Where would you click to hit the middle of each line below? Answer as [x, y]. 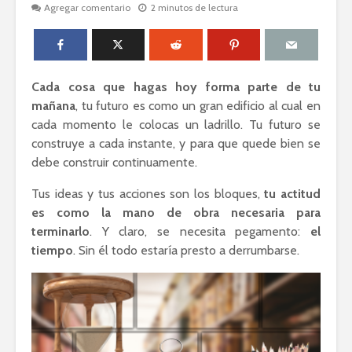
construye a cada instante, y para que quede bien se [176, 144]
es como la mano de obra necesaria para [176, 213]
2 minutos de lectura [194, 8]
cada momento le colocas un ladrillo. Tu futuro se [176, 125]
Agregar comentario [87, 8]
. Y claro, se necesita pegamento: [200, 232]
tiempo [52, 251]
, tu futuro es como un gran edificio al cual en [198, 106]
